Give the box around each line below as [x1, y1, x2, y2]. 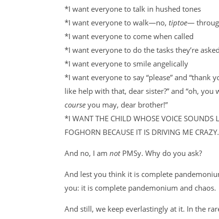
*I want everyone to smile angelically [65, 59, 188, 68]
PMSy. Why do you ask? [122, 148, 202, 158]
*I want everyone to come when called [65, 31, 194, 41]
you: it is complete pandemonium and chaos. [65, 183, 216, 193]
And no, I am [65, 148, 109, 158]
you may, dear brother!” [88, 100, 168, 109]
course [65, 100, 88, 109]
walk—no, [133, 18, 167, 27]
